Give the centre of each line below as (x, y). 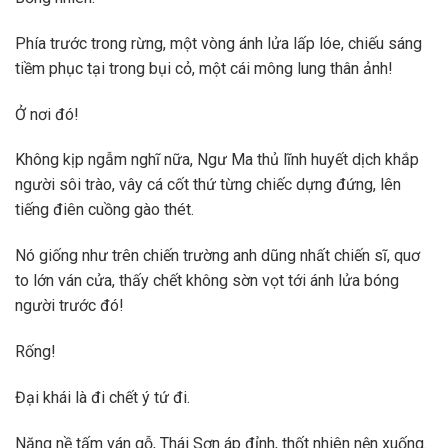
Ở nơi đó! (47, 114)
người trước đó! (69, 306)
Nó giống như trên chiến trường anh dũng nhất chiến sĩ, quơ (217, 256)
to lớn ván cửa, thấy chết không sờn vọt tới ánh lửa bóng (207, 281)
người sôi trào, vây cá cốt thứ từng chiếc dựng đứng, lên (208, 185)
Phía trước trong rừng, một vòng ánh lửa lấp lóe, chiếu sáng (218, 43)
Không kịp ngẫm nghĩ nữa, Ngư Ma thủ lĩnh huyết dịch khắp (217, 160)
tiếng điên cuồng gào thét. (104, 210)
